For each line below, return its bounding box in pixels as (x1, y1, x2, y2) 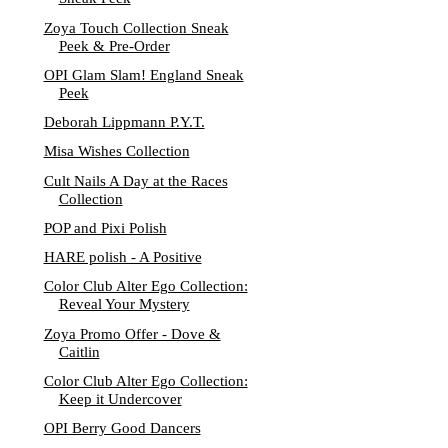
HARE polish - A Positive (43, 249, 202, 265)
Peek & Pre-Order (58, 37, 170, 54)
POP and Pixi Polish (43, 219, 167, 236)
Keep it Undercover (58, 390, 182, 407)
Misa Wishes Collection (43, 143, 190, 160)
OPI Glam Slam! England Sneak (43, 66, 244, 83)
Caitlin (58, 343, 100, 360)
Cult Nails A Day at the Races (43, 172, 228, 189)
